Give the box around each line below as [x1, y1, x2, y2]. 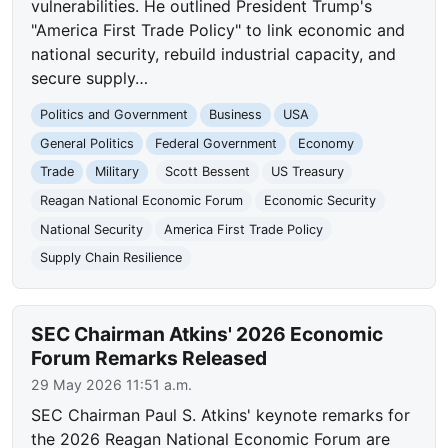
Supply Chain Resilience [40, 250, 183, 266]
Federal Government [154, 135, 277, 151]
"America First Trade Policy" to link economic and [31, 20, 406, 41]
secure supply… [31, 68, 149, 89]
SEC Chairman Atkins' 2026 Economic [31, 321, 384, 346]
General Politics [40, 135, 135, 151]
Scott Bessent [164, 164, 250, 180]
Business [208, 107, 262, 123]
